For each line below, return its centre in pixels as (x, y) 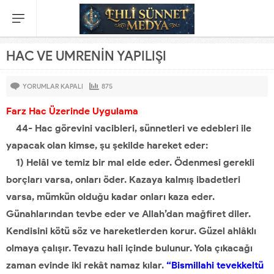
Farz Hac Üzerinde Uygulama (72, 111)
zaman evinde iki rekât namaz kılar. (85, 265)
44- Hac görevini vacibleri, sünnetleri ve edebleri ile (129, 128)
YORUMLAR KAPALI (53, 86)
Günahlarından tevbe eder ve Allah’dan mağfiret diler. (128, 214)
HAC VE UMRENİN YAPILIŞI (86, 56)
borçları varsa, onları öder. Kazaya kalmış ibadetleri (123, 180)
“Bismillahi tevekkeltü (214, 265)
